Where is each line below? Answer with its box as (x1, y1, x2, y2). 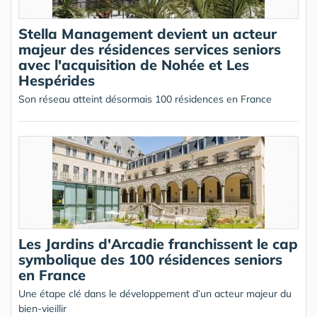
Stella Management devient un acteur (18, 25, 277, 42)
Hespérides (18, 71, 95, 89)
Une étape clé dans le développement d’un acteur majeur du (18, 287, 292, 300)
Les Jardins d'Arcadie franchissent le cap (18, 235, 298, 253)
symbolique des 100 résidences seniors (18, 250, 282, 268)
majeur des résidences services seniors (18, 40, 281, 58)
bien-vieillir (18, 302, 67, 315)
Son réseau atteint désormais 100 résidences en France (18, 93, 272, 105)
